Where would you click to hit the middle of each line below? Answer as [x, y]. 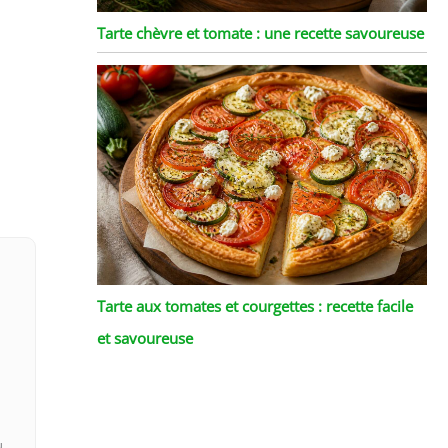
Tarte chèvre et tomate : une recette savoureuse [260, 32]
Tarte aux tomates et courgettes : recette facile [254, 305]
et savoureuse [144, 337]
